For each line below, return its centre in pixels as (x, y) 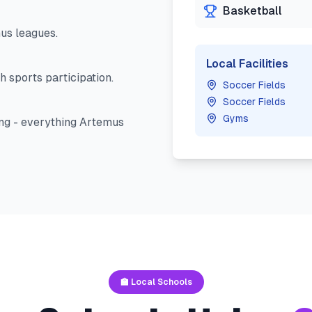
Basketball (252, 11)
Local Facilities (247, 64)
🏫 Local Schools (156, 282)
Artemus (102, 122)
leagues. (35, 33)
